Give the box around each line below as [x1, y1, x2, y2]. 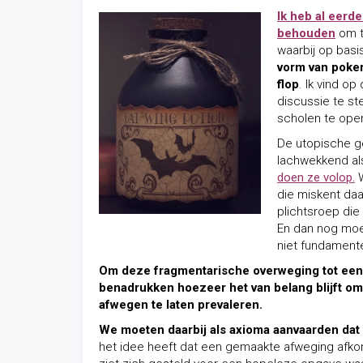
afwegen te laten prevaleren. [99, 297, 263, 312]
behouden [277, 26, 335, 41]
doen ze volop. [277, 170, 355, 185]
